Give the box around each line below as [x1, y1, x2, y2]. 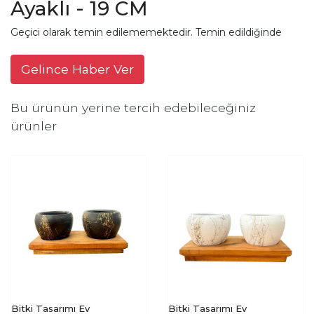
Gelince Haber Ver [21, 61, 134, 76]
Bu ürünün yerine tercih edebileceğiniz [11, 100, 256, 115]
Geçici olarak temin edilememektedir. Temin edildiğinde [11, 25, 282, 39]
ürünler [11, 118, 57, 133]
